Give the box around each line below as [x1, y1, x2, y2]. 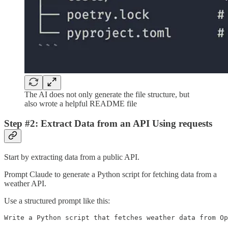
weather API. [4, 179, 46, 188]
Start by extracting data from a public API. [4, 152, 139, 161]
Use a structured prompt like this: [4, 196, 110, 205]
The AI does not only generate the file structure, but [24, 90, 189, 99]
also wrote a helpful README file [24, 99, 137, 108]
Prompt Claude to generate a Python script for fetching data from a [4, 169, 217, 179]
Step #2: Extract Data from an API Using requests [4, 118, 212, 129]
